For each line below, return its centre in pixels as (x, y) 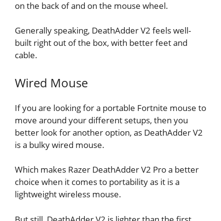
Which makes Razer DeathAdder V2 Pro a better (107, 170)
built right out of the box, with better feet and (101, 43)
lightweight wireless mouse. (68, 194)
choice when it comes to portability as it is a (97, 182)
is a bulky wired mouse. (60, 145)
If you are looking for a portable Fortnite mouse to (110, 108)
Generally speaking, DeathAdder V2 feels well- (103, 31)
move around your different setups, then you (101, 120)
